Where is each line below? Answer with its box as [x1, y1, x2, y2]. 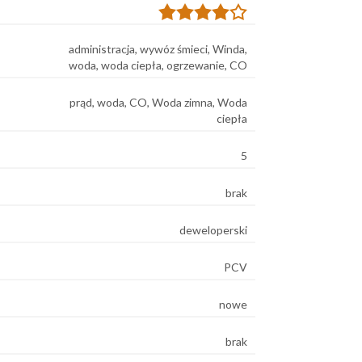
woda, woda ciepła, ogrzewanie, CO [69, 57, 247, 72]
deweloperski [179, 222, 247, 237]
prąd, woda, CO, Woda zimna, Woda [69, 95, 247, 109]
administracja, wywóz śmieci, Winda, [69, 41, 247, 56]
